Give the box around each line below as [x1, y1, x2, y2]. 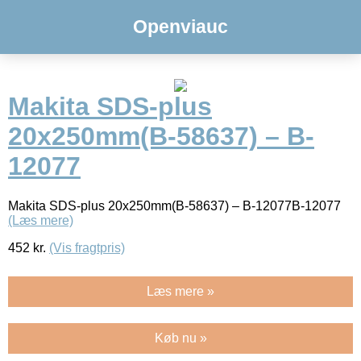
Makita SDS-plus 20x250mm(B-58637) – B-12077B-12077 [8, 198, 341, 213]
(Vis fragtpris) [49, 240, 125, 255]
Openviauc [133, 16, 228, 37]
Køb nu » [154, 330, 207, 345]
